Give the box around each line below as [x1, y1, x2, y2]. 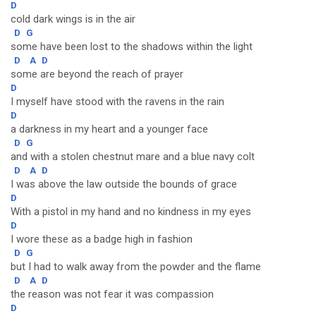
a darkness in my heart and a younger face [11, 123, 208, 135]
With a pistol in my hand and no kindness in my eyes [11, 205, 251, 218]
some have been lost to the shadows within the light [11, 40, 253, 53]
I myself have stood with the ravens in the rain [11, 95, 224, 108]
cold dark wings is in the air [11, 13, 135, 25]
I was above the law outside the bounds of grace [11, 178, 237, 190]
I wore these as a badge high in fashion [11, 233, 193, 245]
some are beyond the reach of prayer [11, 68, 183, 80]
